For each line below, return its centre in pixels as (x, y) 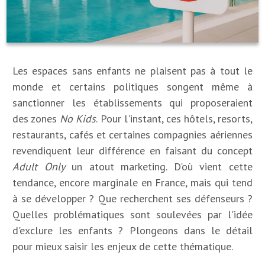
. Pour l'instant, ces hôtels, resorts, (174, 118)
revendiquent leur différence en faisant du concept (132, 150)
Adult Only (39, 166)
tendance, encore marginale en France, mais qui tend (132, 182)
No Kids (78, 118)
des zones (36, 118)
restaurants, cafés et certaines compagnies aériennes (132, 134)
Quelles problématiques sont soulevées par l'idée (132, 214)
